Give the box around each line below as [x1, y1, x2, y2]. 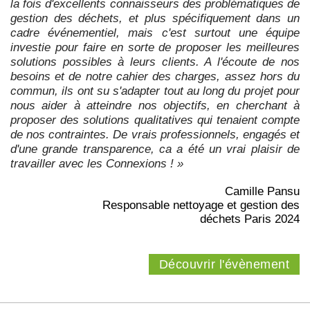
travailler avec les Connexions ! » [10, 157, 183, 171]
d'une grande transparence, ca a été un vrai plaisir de [10, 143, 300, 156]
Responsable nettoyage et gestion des [102, 199, 300, 212]
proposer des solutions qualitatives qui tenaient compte [10, 113, 300, 127]
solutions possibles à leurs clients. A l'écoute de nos [10, 55, 300, 69]
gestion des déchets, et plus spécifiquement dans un [10, 12, 300, 26]
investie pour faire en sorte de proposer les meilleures [10, 41, 300, 55]
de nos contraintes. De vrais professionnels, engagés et [10, 128, 300, 142]
